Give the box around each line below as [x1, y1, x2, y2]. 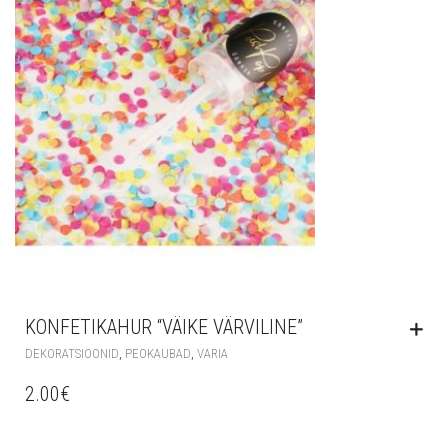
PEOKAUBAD [125, 346, 191, 362]
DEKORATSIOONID [25, 346, 119, 362]
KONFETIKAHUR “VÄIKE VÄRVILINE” [25, 315, 303, 340]
